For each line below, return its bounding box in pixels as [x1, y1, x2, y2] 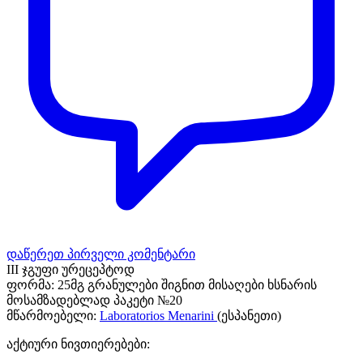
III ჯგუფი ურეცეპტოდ [6, 262, 135, 276]
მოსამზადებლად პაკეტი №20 [6, 293, 182, 307]
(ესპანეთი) [217, 308, 281, 322]
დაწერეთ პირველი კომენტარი [6, 246, 195, 261]
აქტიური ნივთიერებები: [6, 336, 150, 351]
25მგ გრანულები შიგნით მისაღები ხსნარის [58, 277, 317, 292]
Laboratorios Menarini [100, 308, 217, 322]
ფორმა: [6, 277, 54, 292]
